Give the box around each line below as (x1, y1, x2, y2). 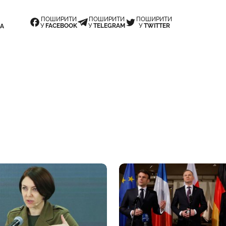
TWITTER (143, 22, 170, 29)
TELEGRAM (93, 22, 125, 29)
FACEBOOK (45, 22, 77, 29)
